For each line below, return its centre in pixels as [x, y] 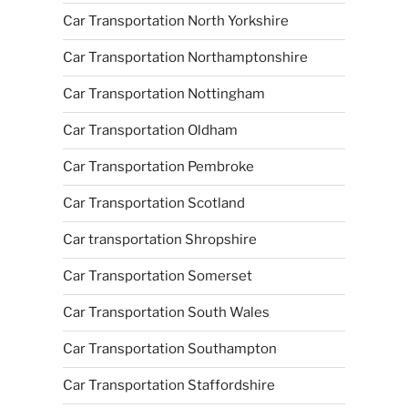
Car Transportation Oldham [150, 130]
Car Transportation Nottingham [163, 94]
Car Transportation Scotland [153, 203]
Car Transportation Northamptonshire [185, 57]
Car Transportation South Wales [166, 312]
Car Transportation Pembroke [158, 167]
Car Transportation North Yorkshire [175, 21]
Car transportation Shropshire [159, 240]
